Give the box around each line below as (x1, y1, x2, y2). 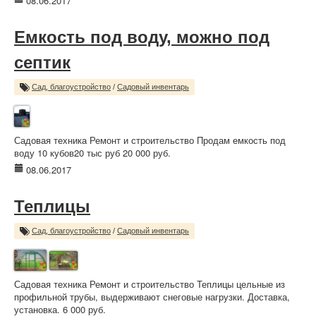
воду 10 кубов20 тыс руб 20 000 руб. (14, 146, 171, 159)
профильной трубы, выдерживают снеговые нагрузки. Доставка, (14, 290, 290, 303)
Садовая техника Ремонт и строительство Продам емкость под (14, 133, 286, 147)
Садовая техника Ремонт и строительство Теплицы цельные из (14, 277, 285, 291)
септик (14, 53, 71, 72)
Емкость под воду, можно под (14, 28, 269, 47)
